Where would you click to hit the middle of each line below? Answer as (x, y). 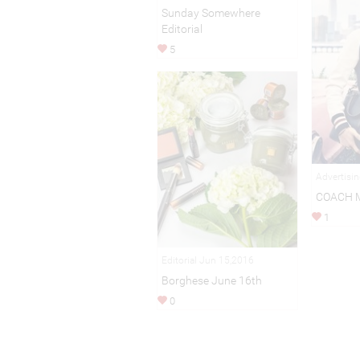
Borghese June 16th (211, 281)
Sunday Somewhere (211, 13)
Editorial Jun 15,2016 (207, 261)
